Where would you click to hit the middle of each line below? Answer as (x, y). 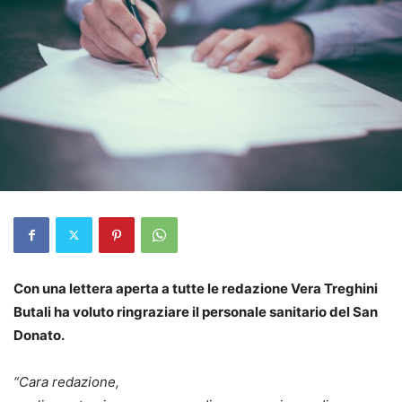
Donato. (39, 335)
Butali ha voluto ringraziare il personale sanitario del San (196, 311)
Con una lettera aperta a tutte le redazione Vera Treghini (196, 288)
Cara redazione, (69, 381)
